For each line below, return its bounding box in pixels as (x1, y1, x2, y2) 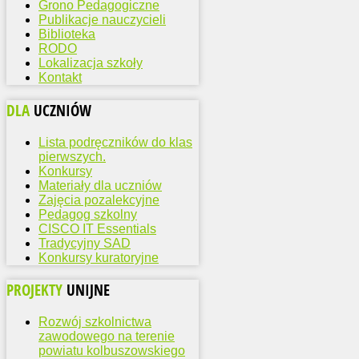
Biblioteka (38, 27, 95, 42)
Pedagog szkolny (38, 207, 137, 221)
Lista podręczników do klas (38, 135, 192, 149)
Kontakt (38, 71, 82, 85)
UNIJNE (67, 280, 110, 301)
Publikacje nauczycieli (38, 13, 166, 27)
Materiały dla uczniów (38, 178, 162, 192)
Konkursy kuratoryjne (38, 250, 159, 264)
